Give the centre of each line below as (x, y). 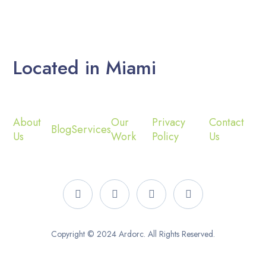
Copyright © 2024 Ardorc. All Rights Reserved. (133, 234)
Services (91, 129)
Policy (165, 137)
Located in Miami (85, 68)
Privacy (169, 122)
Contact (226, 122)
